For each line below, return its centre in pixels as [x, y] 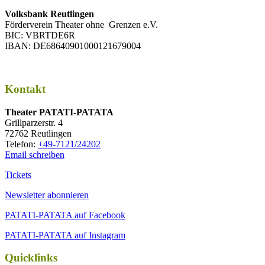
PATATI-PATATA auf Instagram [65, 235]
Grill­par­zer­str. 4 [34, 122]
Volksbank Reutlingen [49, 14]
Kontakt [25, 89]
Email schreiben [35, 154]
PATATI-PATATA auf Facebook [65, 215]
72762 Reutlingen [38, 133]
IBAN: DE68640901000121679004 [73, 46]
